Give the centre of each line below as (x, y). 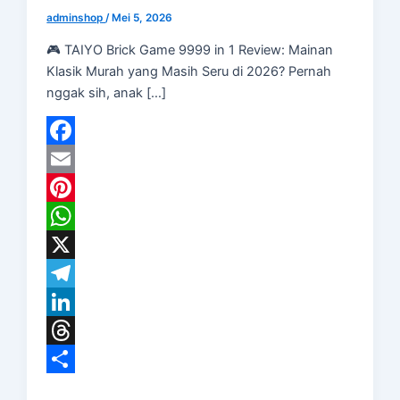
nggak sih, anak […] (107, 92)
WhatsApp (79, 245)
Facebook (77, 159)
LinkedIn (73, 331)
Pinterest (74, 217)
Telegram (75, 302)
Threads (72, 359)
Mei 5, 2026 (142, 18)
